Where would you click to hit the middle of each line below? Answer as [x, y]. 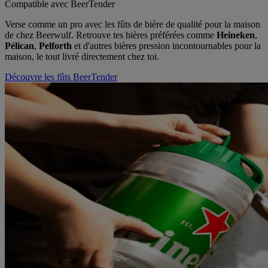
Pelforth [55, 45]
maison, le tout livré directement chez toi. [82, 56]
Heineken [236, 35]
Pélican [19, 45]
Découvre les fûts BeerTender [61, 77]
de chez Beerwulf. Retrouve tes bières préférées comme [111, 35]
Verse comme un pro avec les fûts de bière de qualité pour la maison [133, 24]
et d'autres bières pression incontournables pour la [166, 45]
